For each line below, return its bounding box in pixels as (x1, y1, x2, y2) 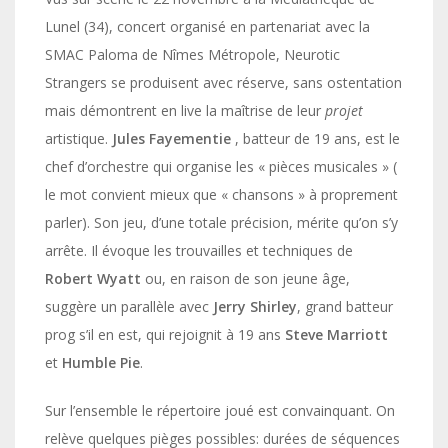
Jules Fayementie (112, 128, 231, 148)
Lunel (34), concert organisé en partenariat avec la (45, 16, 370, 36)
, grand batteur (297, 296, 393, 316)
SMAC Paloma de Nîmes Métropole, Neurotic (45, 44, 340, 64)
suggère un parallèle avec (45, 296, 213, 316)
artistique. (45, 128, 112, 148)
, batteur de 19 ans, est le (231, 128, 400, 148)
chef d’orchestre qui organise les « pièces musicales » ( (45, 156, 397, 176)
